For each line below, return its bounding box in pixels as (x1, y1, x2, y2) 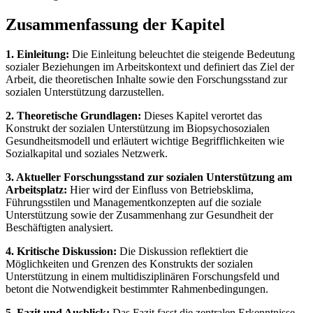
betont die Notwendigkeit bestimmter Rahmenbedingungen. (6, 282, 268, 295)
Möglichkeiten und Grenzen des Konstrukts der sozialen (6, 257, 253, 270)
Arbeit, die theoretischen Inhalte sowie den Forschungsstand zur (6, 73, 287, 85)
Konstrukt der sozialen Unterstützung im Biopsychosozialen (6, 122, 270, 134)
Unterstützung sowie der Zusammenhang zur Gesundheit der (6, 208, 273, 221)
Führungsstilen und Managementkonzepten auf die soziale (6, 196, 261, 208)
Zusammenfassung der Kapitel (6, 15, 225, 34)
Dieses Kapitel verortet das (141, 109, 262, 122)
